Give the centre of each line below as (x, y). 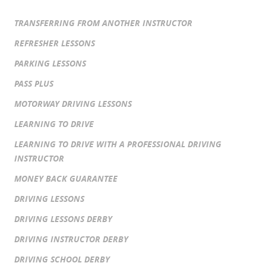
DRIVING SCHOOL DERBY (62, 259)
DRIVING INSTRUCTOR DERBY (71, 239)
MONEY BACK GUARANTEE (66, 178)
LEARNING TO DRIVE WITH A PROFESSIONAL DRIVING (118, 144)
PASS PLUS (34, 83)
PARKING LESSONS (50, 63)
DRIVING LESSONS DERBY (63, 219)
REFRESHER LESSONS (55, 43)
